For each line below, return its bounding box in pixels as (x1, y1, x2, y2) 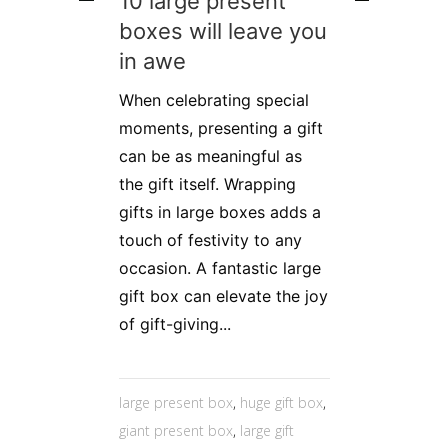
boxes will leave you (119, 17, 327, 44)
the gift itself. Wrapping (119, 173, 296, 194)
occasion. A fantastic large (119, 257, 321, 278)
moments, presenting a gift (119, 117, 323, 138)
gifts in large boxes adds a (119, 201, 321, 222)
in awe (119, 47, 186, 74)
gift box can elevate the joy (119, 285, 328, 306)
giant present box (119, 420, 233, 440)
